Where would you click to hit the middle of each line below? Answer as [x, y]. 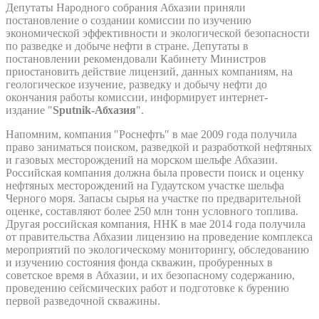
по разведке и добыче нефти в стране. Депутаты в [127, 46]
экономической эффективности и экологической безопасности [158, 33]
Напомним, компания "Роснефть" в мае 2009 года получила [151, 134]
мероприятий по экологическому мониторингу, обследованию [157, 249]
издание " [29, 110]
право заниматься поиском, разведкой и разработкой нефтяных [159, 147]
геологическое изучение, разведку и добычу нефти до [136, 84]
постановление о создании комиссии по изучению [129, 20]
